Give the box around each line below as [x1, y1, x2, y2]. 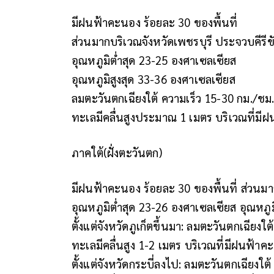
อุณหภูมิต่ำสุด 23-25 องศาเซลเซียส [72, 52, 237, 67]
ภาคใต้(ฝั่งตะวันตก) [72, 144, 162, 160]
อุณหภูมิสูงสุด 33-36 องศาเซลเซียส [72, 71, 235, 86]
